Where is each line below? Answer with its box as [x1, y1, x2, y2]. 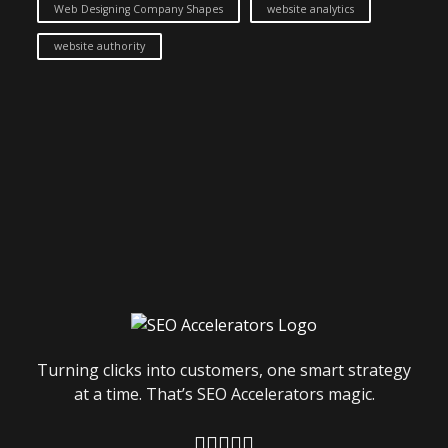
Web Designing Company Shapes [54, 2, 223, 16]
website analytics [267, 2, 354, 16]
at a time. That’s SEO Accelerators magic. [73, 383, 375, 406]
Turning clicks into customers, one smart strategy [37, 359, 411, 382]
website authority [54, 39, 145, 53]
